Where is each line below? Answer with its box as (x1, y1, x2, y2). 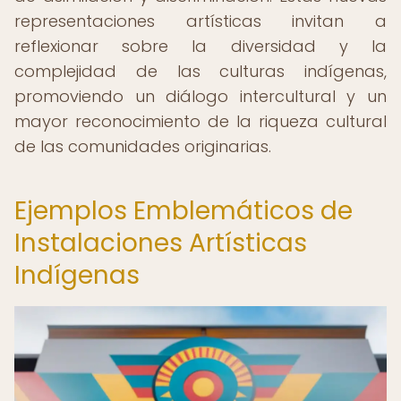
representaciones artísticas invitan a (14, 10, 387, 32)
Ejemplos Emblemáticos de (14, 193, 353, 228)
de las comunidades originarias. (14, 135, 271, 158)
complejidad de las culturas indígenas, (14, 60, 387, 82)
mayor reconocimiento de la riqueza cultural (14, 110, 387, 132)
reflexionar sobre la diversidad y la (14, 35, 387, 57)
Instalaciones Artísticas (14, 226, 307, 260)
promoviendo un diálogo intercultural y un (14, 85, 387, 107)
